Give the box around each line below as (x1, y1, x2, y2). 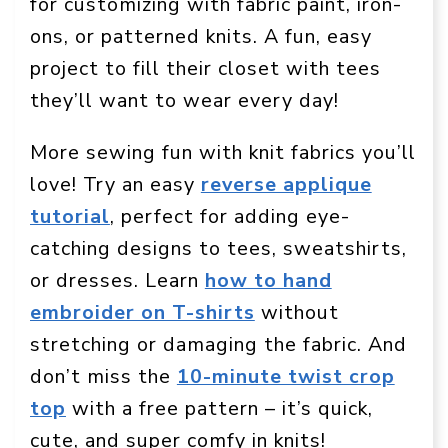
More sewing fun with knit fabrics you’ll (30, 139, 416, 167)
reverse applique (200, 171, 372, 199)
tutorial (30, 203, 110, 231)
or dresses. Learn (30, 267, 205, 295)
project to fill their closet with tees (30, 54, 381, 82)
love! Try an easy (30, 171, 201, 199)
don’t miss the (30, 363, 177, 391)
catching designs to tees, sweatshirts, (30, 235, 407, 263)
